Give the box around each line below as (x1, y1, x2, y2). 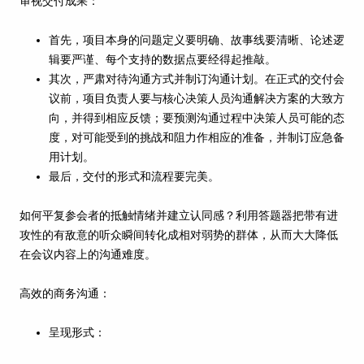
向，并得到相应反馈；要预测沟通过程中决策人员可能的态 (49, 112, 344, 125)
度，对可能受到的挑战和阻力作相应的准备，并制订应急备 (49, 132, 344, 145)
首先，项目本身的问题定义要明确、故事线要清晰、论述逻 (49, 34, 344, 47)
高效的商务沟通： (19, 288, 110, 301)
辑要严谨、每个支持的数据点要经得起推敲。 (49, 54, 276, 67)
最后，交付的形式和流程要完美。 (49, 171, 219, 184)
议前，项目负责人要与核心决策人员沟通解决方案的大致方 (49, 93, 344, 106)
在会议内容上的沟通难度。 (19, 249, 156, 262)
